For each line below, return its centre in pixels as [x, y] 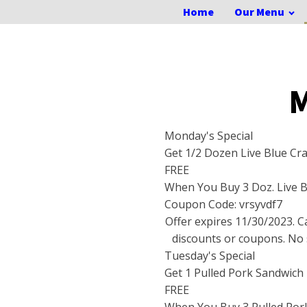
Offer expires [200, 221]
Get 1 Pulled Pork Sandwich [234, 273]
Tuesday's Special [210, 256]
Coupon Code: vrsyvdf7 [223, 204]
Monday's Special [209, 136]
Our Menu [260, 12]
